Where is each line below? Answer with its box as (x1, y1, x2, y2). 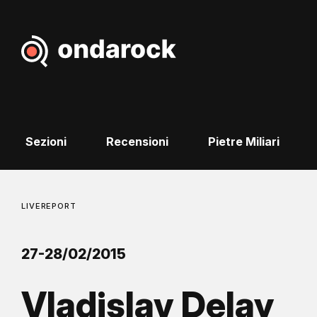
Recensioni (105, 134, 168, 149)
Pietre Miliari (207, 134, 279, 149)
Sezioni (25, 134, 67, 149)
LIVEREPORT (21, 201, 76, 212)
